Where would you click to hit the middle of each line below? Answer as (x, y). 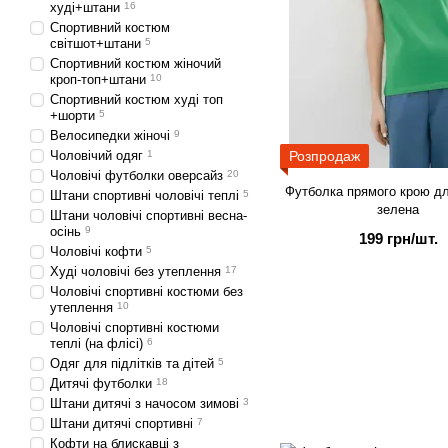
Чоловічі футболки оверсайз (136, 175)
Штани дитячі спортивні (121, 423)
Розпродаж (324, 155)
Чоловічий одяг (96, 155)
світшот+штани (95, 43)
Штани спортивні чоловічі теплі (144, 195)
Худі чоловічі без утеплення (135, 271)
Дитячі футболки (101, 383)
